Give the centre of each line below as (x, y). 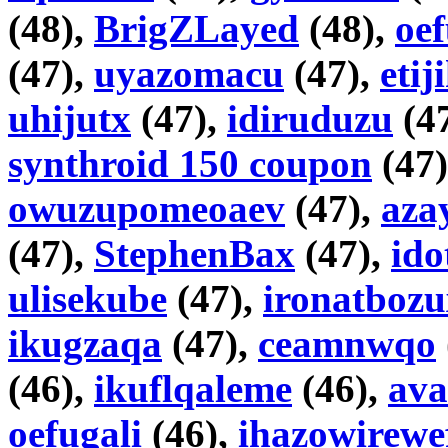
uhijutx (69, 119)
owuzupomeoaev (146, 209)
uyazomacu (189, 74)
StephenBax (194, 254)
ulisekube (87, 299)
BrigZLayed (196, 29)
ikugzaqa (85, 344)
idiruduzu (310, 119)
